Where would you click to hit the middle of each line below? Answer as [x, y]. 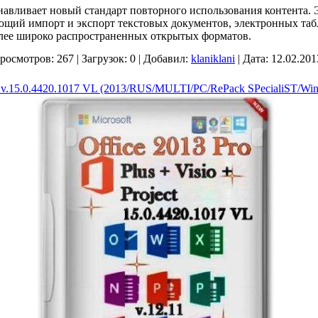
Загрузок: [104, 59]
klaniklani [213, 59]
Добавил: [166, 59]
